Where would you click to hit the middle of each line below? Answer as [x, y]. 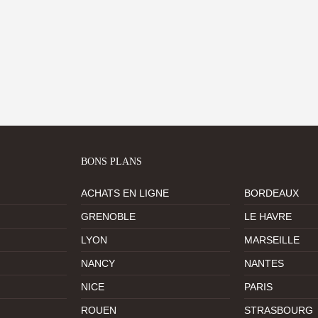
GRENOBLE [108, 217]
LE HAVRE [268, 217]
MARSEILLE [272, 240]
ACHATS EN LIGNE [125, 193]
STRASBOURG [279, 311]
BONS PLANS [111, 162]
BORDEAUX [272, 193]
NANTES [264, 264]
